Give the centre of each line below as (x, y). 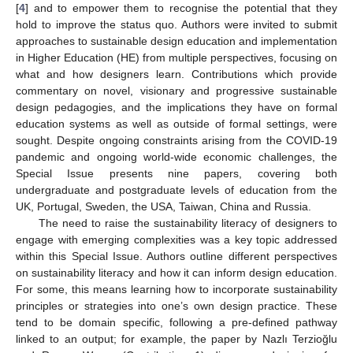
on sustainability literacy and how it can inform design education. (176, 273)
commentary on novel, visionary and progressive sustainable (176, 91)
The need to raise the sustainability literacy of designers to (188, 223)
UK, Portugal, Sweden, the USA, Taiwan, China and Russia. (163, 207)
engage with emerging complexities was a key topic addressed (176, 240)
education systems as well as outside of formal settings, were (176, 124)
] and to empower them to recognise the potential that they (181, 8)
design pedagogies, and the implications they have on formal (176, 108)
